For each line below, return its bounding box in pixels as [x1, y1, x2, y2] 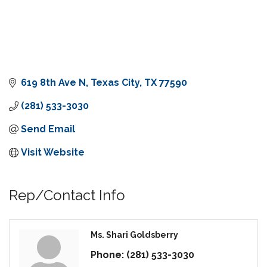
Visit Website [21, 147, 85, 159]
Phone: [91, 249, 124, 261]
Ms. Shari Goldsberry [91, 230, 178, 240]
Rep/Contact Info [9, 187, 125, 204]
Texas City [91, 77, 139, 89]
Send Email [21, 123, 75, 135]
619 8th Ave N [21, 77, 86, 89]
